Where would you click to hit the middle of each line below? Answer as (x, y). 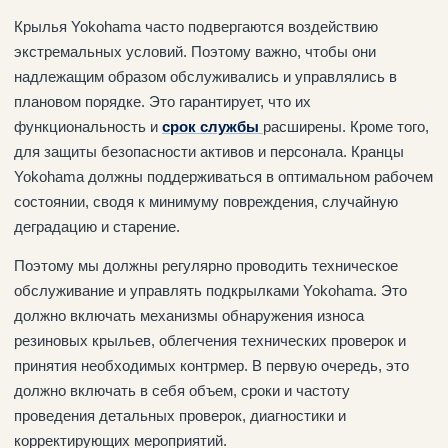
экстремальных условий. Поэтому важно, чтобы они (195, 51)
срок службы (210, 126)
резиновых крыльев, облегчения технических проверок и (210, 340)
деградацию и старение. (97, 226)
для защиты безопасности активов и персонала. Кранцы (209, 151)
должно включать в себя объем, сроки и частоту (182, 390)
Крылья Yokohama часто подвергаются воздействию (196, 26)
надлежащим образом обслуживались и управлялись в (205, 76)
